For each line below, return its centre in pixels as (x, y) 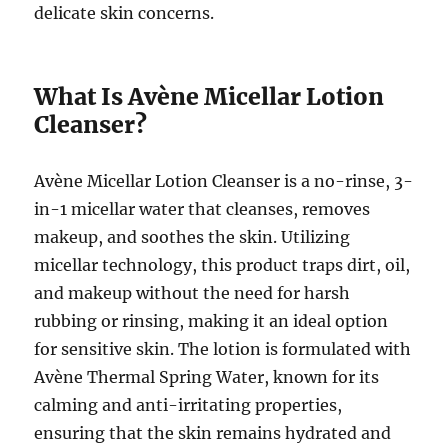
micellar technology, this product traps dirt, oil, (222, 265)
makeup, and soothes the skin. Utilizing (192, 237)
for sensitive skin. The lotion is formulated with (223, 349)
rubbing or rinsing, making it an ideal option (211, 321)
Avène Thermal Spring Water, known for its (207, 377)
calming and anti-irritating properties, (188, 405)
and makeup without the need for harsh (192, 293)
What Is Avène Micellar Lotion (209, 97)
